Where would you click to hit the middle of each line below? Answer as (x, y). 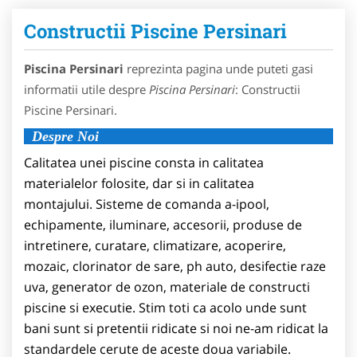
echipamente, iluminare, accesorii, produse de (163, 224)
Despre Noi (65, 136)
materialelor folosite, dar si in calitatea (139, 183)
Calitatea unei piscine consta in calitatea (144, 162)
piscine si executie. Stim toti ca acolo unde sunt (165, 307)
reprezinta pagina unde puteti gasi (218, 68)
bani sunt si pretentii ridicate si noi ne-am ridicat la (176, 328)
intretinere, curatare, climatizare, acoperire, (155, 245)
